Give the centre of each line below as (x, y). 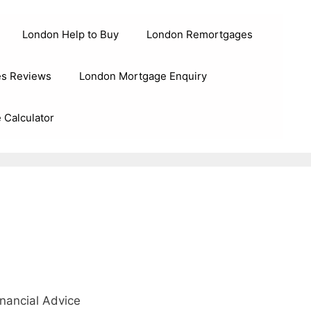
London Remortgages (200, 34)
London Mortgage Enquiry (143, 76)
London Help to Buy (70, 34)
